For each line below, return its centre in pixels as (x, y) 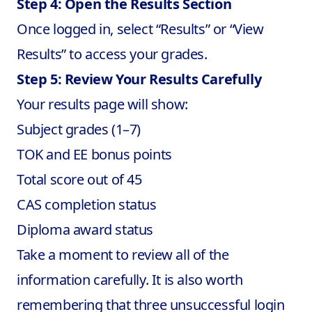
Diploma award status (85, 229)
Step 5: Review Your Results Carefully (139, 79)
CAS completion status (87, 204)
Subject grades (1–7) (79, 129)
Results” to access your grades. (112, 54)
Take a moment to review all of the (123, 255)
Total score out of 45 (79, 179)
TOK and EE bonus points (94, 154)
